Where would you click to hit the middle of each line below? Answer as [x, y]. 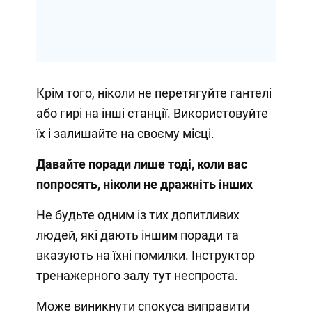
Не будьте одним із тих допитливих [138, 214]
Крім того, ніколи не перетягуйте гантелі [154, 93]
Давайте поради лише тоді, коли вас [141, 164]
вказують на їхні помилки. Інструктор [145, 255]
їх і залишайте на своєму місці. [125, 133]
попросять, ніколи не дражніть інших [144, 184]
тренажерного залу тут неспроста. [137, 275]
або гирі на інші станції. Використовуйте [152, 113]
